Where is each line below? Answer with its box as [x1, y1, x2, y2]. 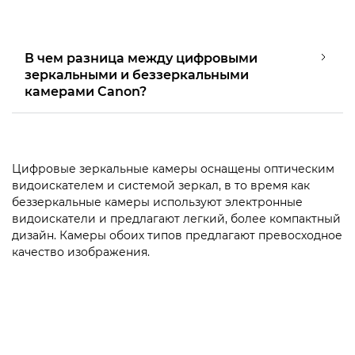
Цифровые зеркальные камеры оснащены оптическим [12, 161, 334, 176]
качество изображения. [12, 244, 150, 259]
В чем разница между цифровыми [25, 50, 258, 66]
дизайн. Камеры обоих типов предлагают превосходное [12, 227, 342, 242]
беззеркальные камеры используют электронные [12, 194, 303, 209]
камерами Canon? [25, 83, 147, 99]
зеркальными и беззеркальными [25, 67, 249, 82]
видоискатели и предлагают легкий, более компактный [12, 211, 341, 226]
